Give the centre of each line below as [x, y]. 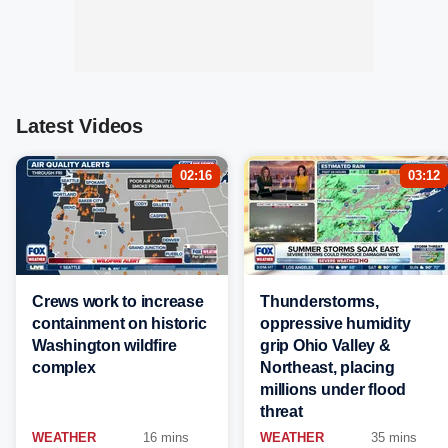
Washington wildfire [104, 345]
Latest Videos [79, 126]
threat [281, 411]
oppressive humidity [335, 323]
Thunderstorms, [319, 301]
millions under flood [333, 389]
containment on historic [119, 323]
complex [64, 367]
